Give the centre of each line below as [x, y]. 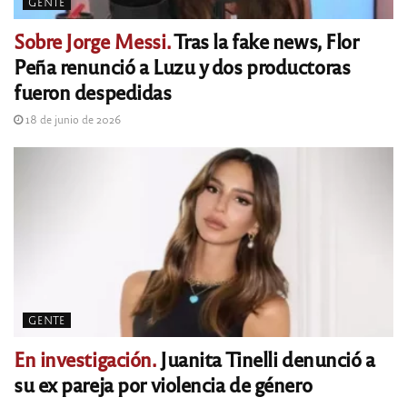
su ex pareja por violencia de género [163, 384]
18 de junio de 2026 [72, 119]
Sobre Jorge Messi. [92, 41]
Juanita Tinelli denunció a [265, 359]
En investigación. [85, 359]
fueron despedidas [93, 92]
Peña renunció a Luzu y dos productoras [182, 66]
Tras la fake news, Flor [264, 41]
